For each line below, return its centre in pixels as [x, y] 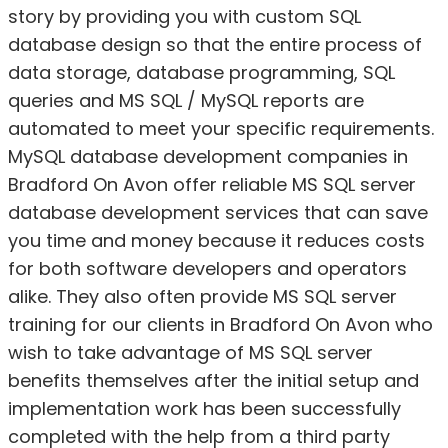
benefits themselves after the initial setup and [213, 380]
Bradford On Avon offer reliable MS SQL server [212, 184]
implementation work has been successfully [204, 408]
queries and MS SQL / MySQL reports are [186, 100]
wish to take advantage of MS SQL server [190, 352]
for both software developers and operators [207, 268]
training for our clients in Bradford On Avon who [220, 324]
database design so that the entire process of [215, 44]
